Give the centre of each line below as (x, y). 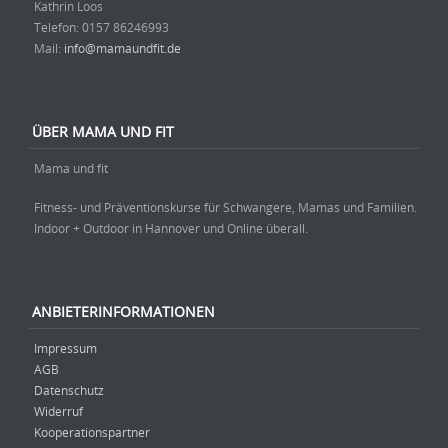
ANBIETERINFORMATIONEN (123, 312)
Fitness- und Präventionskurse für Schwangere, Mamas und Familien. (225, 206)
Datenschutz (69, 389)
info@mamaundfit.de (122, 47)
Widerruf (58, 410)
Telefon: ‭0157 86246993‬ (101, 26)
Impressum (65, 347)
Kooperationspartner (92, 431)
